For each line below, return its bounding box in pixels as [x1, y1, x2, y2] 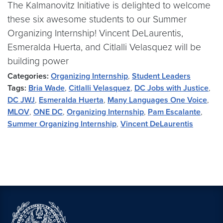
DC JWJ [7, 95, 35, 105]
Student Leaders [132, 71, 191, 81]
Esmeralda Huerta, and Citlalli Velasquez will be [7, 41, 201, 53]
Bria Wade [28, 83, 65, 93]
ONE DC [33, 107, 63, 117]
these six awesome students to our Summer [7, 13, 187, 25]
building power [7, 55, 69, 67]
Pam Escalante [148, 107, 201, 117]
